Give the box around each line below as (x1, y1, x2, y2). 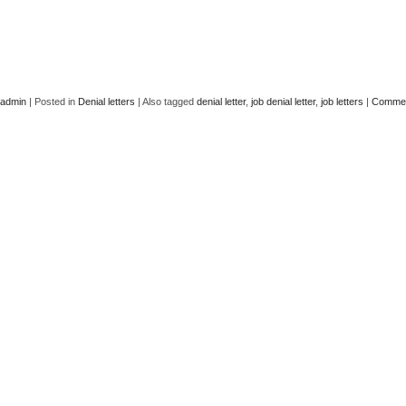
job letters (321, 95, 363, 107)
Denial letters (78, 95, 135, 107)
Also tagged (142, 95, 197, 107)
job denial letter (251, 95, 315, 107)
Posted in (34, 95, 78, 107)
